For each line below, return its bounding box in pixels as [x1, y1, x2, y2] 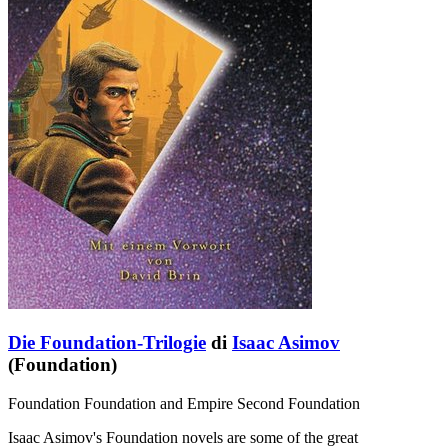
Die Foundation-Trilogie [8, 331, 206, 353]
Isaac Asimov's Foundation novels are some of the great [8, 428, 358, 446]
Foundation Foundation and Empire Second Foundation [8, 394, 360, 412]
